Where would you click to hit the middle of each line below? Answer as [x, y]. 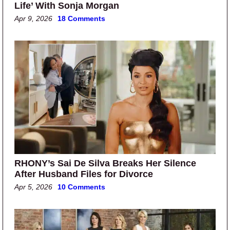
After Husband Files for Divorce [84, 174]
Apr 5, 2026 [33, 187]
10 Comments [81, 187]
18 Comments [81, 19]
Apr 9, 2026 [33, 19]
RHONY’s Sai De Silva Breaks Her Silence [105, 164]
